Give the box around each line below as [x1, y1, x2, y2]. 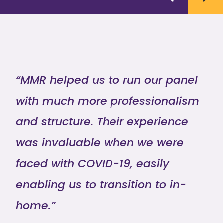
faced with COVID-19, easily [16, 156, 169, 172]
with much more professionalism [16, 93, 199, 109]
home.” [16, 198, 55, 214]
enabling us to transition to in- [16, 177, 186, 193]
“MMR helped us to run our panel [16, 72, 198, 88]
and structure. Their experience [16, 114, 188, 130]
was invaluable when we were [16, 135, 184, 151]
